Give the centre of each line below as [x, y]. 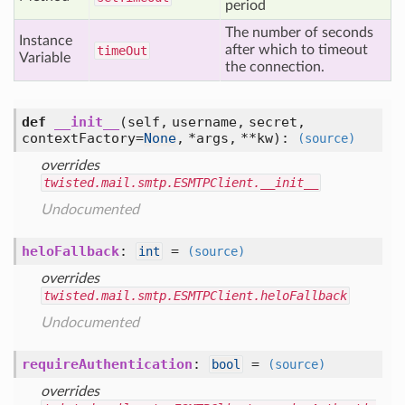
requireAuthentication [107, 364]
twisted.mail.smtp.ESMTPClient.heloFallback [195, 296]
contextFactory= [83, 138]
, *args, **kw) [229, 138]
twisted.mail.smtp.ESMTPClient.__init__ [181, 183]
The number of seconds [299, 33]
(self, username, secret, [212, 122]
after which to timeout [297, 50]
